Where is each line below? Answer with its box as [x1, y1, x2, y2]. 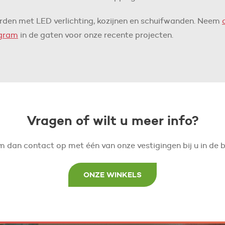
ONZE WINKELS [83, 169, 142, 179]
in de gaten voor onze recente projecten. [18, 30, 173, 40]
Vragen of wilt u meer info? [26, 112, 199, 129]
